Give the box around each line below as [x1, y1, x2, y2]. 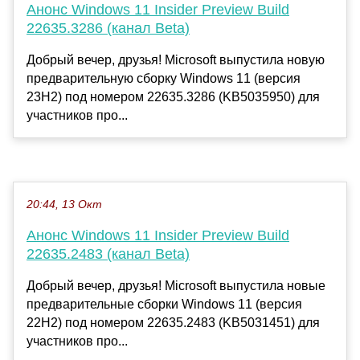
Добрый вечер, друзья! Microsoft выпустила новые [27, 279, 325, 293]
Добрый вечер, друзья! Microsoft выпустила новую [27, 53, 325, 67]
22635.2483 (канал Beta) [27, 246, 190, 263]
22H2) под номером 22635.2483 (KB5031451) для [27, 316, 320, 330]
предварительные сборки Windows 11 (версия [27, 297, 302, 312]
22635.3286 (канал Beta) [27, 20, 190, 37]
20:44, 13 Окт [27, 198, 102, 211]
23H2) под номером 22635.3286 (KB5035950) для [27, 90, 320, 104]
